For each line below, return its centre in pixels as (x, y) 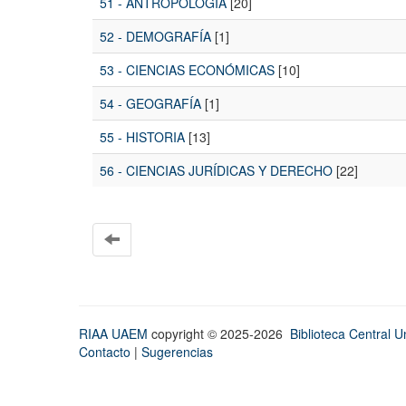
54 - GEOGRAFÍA (150, 104)
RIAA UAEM (115, 334)
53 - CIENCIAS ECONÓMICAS (187, 70)
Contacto (105, 352)
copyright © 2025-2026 (221, 334)
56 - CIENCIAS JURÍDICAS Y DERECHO (216, 171)
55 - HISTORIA (142, 137)
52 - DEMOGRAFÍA (155, 37)
